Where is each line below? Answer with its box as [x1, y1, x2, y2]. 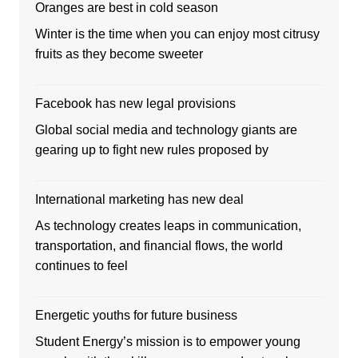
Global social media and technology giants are [34, 123, 297, 137]
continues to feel [34, 259, 128, 273]
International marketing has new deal [34, 193, 244, 207]
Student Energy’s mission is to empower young [34, 335, 300, 349]
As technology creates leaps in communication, [34, 219, 301, 233]
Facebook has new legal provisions [34, 97, 236, 111]
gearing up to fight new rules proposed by [34, 143, 268, 157]
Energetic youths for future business [34, 308, 237, 323]
